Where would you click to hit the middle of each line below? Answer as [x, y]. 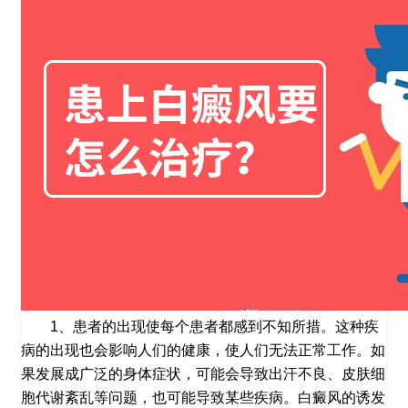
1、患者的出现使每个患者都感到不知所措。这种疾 [200, 327]
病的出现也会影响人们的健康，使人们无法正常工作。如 [204, 351]
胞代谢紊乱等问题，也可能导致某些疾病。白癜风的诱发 [204, 398]
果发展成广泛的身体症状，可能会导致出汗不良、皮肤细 [204, 374]
